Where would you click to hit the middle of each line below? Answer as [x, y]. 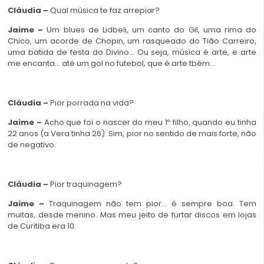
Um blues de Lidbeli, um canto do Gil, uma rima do [152, 30]
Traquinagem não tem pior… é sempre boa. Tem [153, 204]
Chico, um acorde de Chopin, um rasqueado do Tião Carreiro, [132, 41]
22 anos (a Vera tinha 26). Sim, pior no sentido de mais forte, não [132, 134]
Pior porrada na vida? [92, 103]
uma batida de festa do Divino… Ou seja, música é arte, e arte [132, 52]
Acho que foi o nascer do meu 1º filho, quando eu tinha [150, 123]
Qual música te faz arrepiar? [105, 10]
